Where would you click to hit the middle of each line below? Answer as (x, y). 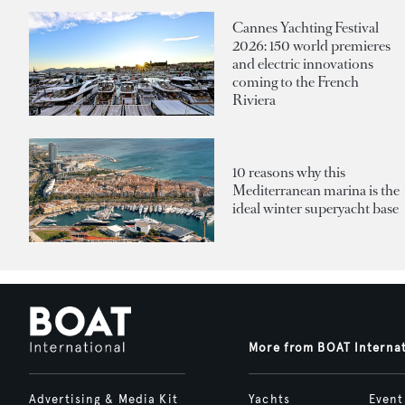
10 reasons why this (289, 172)
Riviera (254, 99)
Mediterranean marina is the (316, 190)
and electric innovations (303, 63)
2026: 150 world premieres (311, 45)
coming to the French (296, 81)
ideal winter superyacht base (316, 208)
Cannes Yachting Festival (306, 27)
